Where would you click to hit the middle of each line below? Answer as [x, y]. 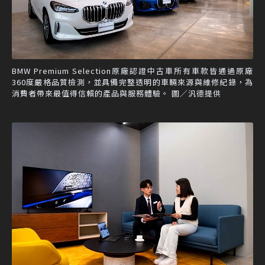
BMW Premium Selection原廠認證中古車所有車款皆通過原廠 [132, 70]
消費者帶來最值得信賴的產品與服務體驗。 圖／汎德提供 [117, 93]
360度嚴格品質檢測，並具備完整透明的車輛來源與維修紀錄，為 [132, 82]
